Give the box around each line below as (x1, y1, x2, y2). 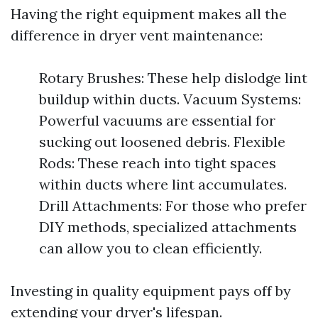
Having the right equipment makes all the (11, 5, 287, 23)
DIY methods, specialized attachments (39, 218, 297, 236)
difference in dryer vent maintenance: (11, 26, 263, 44)
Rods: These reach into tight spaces (39, 154, 276, 172)
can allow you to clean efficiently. (39, 239, 262, 257)
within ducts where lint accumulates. (39, 175, 287, 193)
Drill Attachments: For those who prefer (39, 197, 307, 214)
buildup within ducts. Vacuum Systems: (39, 90, 301, 108)
